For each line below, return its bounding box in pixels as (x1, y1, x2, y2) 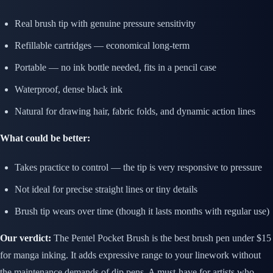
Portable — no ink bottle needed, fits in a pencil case (15, 62, 216, 73)
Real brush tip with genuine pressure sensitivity (15, 18, 196, 29)
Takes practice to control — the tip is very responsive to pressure (15, 162, 262, 173)
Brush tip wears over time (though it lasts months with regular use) (15, 206, 269, 217)
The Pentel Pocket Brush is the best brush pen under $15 (51, 233, 271, 244)
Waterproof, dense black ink (15, 84, 122, 95)
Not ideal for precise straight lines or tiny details (15, 184, 197, 195)
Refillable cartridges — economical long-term (15, 40, 190, 51)
